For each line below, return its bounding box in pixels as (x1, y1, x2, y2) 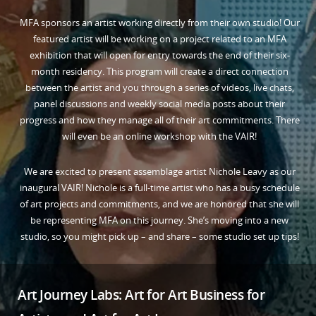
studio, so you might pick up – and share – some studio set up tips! (20, 229, 299, 243)
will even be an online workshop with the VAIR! (62, 129, 257, 142)
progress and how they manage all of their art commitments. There (19, 113, 300, 126)
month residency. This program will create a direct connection (30, 64, 288, 78)
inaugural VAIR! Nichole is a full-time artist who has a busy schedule (19, 181, 300, 194)
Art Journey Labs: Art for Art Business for (18, 286, 265, 305)
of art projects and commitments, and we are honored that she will (20, 197, 299, 210)
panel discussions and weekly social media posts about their (34, 97, 285, 110)
